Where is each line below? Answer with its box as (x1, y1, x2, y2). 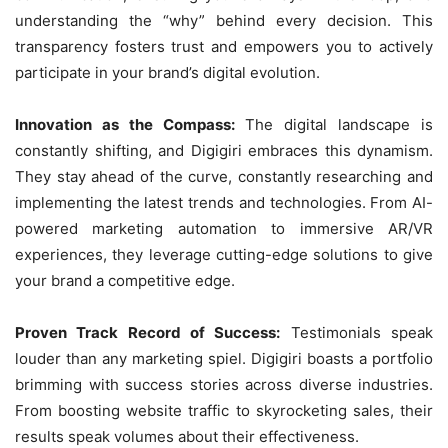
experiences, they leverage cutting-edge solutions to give (15, 244, 433, 264)
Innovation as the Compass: (15, 114, 235, 134)
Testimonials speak (280, 322, 434, 342)
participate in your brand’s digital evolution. (15, 62, 320, 82)
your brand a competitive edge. (15, 270, 235, 290)
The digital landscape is (234, 114, 434, 134)
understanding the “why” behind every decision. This (15, 10, 433, 30)
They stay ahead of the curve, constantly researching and (15, 166, 433, 186)
